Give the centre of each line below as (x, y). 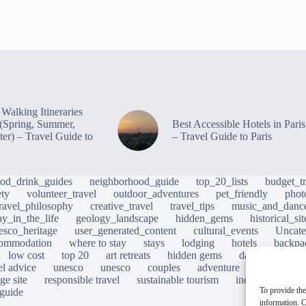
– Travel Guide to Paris (222, 137)
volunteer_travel (61, 194)
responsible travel (82, 280)
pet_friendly (242, 194)
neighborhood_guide (134, 182)
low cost (26, 255)
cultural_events (226, 231)
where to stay (98, 243)
